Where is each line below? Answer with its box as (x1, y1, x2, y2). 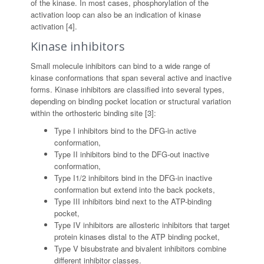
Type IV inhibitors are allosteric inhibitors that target (54, 219, 230, 230)
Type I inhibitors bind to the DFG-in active (54, 125, 197, 136)
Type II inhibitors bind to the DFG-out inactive (54, 148, 210, 160)
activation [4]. (31, 21, 78, 32)
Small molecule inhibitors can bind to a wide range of (31, 60, 211, 71)
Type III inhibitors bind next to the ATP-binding (54, 196, 212, 207)
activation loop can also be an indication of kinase (31, 9, 202, 20)
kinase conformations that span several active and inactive (31, 72, 232, 83)
